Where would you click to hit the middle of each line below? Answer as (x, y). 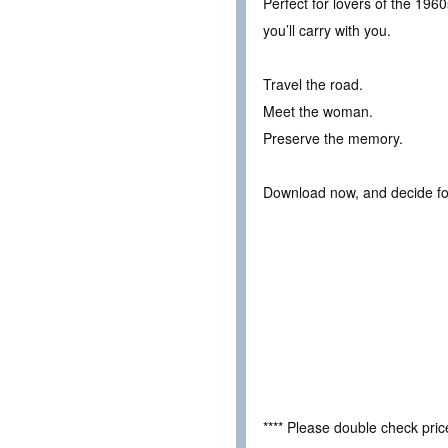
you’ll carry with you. (327, 30)
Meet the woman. (318, 111)
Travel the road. (313, 84)
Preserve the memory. (333, 138)
